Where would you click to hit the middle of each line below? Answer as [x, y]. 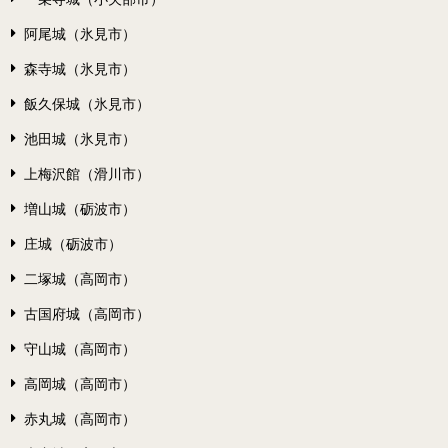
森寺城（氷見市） [80, 68]
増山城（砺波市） [80, 208]
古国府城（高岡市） [87, 313]
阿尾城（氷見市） [80, 33]
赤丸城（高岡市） [80, 418]
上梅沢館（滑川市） [87, 173]
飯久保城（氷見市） [87, 103]
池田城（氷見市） [80, 138]
